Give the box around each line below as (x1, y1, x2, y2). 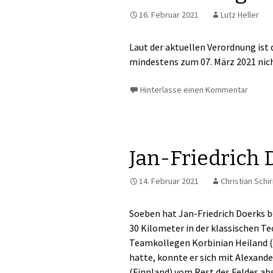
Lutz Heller (221, 9, 259, 20)
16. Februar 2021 (139, 9, 199, 20)
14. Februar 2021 (139, 175, 199, 186)
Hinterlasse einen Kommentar (140, 84, 248, 95)
